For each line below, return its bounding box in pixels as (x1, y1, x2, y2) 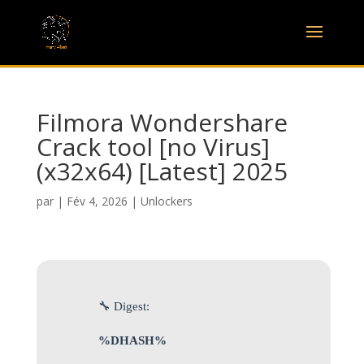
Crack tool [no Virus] (36, 130, 270, 163)
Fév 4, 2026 (66, 193, 128, 209)
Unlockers (140, 193, 193, 209)
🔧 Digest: (97, 300, 149, 313)
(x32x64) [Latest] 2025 (36, 154, 288, 188)
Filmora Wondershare (36, 106, 288, 139)
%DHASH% (97, 334, 167, 347)
